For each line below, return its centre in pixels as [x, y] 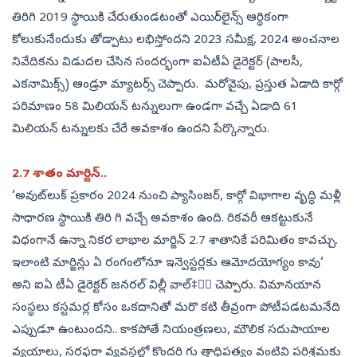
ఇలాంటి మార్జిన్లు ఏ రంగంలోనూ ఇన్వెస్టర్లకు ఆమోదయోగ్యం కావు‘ [168, 264]
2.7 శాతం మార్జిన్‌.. [59, 175]
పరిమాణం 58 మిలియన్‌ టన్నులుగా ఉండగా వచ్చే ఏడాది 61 [155, 108]
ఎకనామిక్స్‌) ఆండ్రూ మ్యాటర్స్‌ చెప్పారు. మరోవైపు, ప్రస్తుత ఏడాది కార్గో [177, 86]
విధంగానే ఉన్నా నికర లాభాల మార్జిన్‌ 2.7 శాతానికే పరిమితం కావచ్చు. [175, 242]
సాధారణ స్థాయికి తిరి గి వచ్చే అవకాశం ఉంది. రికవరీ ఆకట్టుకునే [163, 220]
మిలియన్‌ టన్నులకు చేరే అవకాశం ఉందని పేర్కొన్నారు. [144, 130]
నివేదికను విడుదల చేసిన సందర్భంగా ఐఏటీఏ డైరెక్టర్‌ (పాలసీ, [157, 63]
